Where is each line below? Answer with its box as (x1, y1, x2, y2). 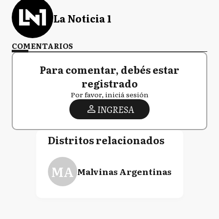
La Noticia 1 (53, 11, 111, 26)
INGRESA (97, 102, 134, 116)
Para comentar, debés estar (40, 62, 179, 77)
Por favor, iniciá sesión (70, 89, 149, 99)
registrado (81, 75, 138, 90)
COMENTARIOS (12, 40, 73, 51)
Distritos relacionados (47, 132, 164, 147)
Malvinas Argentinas (77, 165, 172, 177)
